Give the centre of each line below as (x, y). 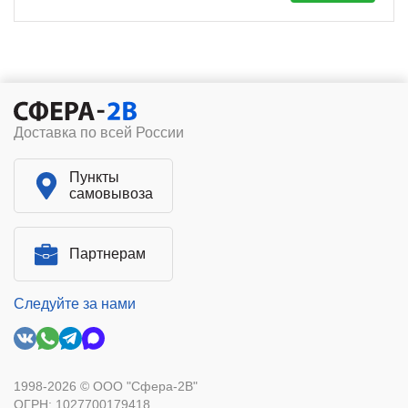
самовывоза (111, 194)
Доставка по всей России (99, 133)
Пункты (94, 178)
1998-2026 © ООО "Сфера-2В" (106, 387)
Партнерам (107, 254)
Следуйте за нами (75, 304)
